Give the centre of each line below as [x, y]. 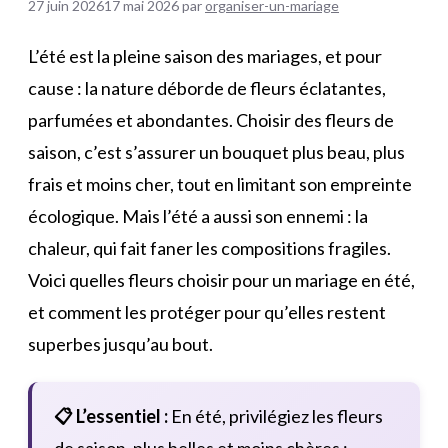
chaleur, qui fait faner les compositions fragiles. [209, 247]
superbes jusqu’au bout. [120, 343]
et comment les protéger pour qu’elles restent [207, 311]
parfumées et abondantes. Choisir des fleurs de [211, 119]
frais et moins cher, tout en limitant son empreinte [220, 183]
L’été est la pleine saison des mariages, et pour [205, 55]
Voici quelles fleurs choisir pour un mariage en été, [221, 279]
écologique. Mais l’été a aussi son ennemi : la [198, 215]
